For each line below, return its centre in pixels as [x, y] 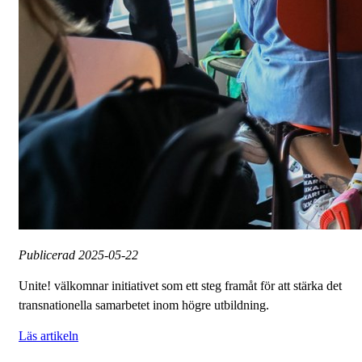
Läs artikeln [48, 336]
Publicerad [48, 255]
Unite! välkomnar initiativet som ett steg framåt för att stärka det [180, 286]
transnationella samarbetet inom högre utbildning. [144, 305]
